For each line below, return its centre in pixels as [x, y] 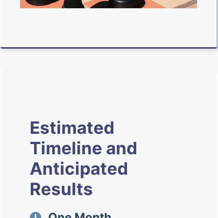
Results [61, 189]
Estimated [72, 127]
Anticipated [79, 168]
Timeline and [83, 148]
